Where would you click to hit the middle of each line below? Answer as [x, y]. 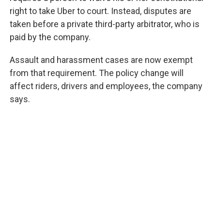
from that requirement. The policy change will [97, 73]
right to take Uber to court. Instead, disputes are [101, 11]
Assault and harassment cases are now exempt [101, 60]
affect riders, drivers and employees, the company [106, 86]
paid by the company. [50, 37]
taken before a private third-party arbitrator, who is [105, 24]
